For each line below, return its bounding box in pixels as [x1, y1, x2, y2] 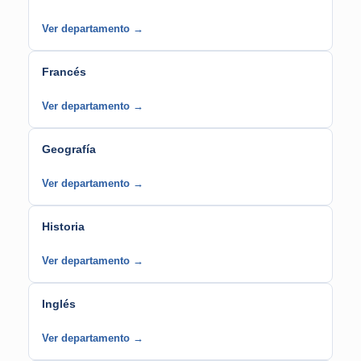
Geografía [42, 143, 96, 156]
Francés [42, 65, 86, 78]
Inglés [42, 297, 76, 310]
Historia [42, 220, 85, 233]
